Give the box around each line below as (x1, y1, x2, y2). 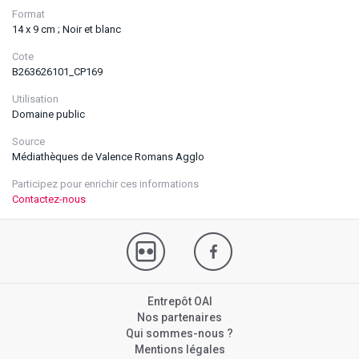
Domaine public (12, 107, 85, 120)
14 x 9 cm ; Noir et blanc (12, 22, 121, 35)
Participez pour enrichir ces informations (12, 177, 199, 190)
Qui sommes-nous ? (126, 326, 233, 340)
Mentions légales (134, 342, 225, 356)
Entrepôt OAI (147, 294, 212, 308)
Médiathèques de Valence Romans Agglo (12, 150, 204, 163)
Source (12, 135, 45, 147)
